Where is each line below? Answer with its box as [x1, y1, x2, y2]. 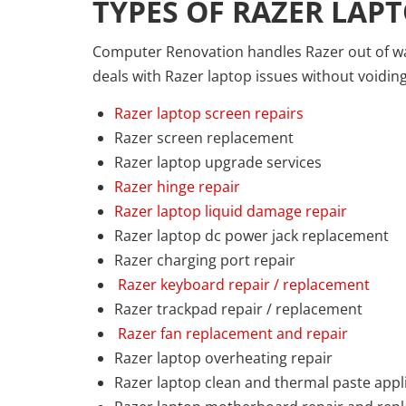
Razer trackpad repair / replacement [114, 298, 362, 319]
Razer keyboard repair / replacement [114, 274, 370, 295]
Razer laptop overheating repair [114, 347, 333, 368]
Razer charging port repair [114, 249, 295, 270]
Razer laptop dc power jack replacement [114, 225, 389, 246]
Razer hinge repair [114, 176, 240, 197]
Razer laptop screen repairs [114, 102, 304, 123]
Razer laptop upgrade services [114, 151, 322, 172]
